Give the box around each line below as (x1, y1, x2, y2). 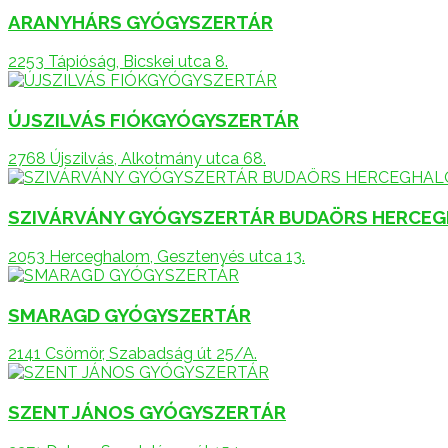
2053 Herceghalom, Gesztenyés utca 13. (8, 246, 305, 266)
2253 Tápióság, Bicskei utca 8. (8, 52, 228, 72)
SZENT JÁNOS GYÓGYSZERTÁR (8, 401, 286, 424)
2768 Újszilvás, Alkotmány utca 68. (8, 149, 266, 169)
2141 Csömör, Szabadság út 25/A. (8, 344, 257, 364)
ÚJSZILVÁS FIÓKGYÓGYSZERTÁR (8, 108, 299, 131)
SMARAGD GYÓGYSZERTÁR (8, 303, 251, 326)
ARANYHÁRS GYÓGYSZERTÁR (8, 11, 273, 34)
